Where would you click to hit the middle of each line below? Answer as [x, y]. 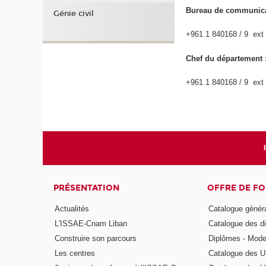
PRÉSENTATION [87, 188]
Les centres [75, 253]
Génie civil [73, 14]
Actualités [72, 209]
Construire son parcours [96, 238]
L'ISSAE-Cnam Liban [91, 224]
